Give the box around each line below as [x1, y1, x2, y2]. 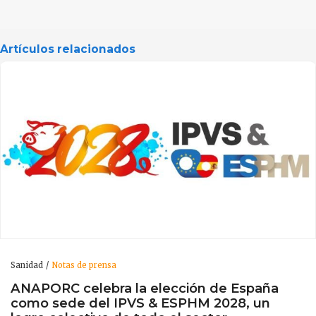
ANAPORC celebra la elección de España [11, 280, 279, 297]
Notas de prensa [51, 260, 116, 270]
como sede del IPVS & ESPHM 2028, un [11, 295, 270, 312]
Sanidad [11, 260, 43, 270]
